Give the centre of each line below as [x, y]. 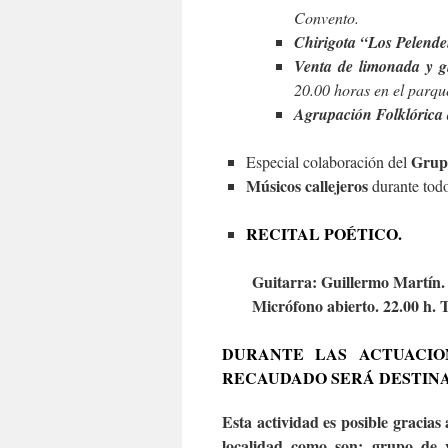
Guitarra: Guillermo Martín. [348, 281]
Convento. [326, 17]
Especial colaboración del [328, 161]
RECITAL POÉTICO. [324, 233]
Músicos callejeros [307, 185]
